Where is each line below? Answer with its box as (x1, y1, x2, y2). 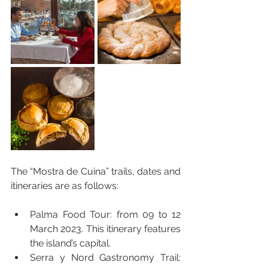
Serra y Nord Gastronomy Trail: (30, 252, 181, 263)
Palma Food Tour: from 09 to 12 (30, 209, 181, 220)
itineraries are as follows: (11, 180, 118, 191)
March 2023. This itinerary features (30, 223, 181, 234)
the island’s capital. (30, 237, 111, 249)
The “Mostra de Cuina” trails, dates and (11, 166, 181, 177)
